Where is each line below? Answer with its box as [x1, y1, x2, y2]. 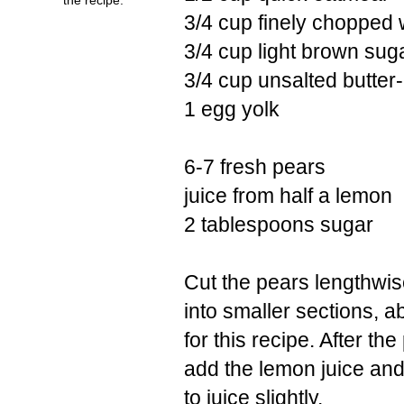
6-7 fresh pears [184, 154, 326, 179]
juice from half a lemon [184, 183, 392, 207]
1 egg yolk [184, 96, 280, 121]
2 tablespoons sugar [184, 212, 373, 236]
